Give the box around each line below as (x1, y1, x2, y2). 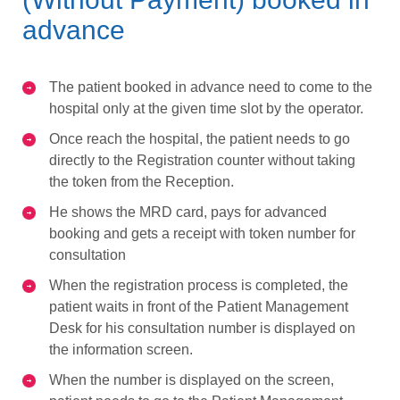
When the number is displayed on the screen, (49, 371, 334, 387)
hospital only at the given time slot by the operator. (49, 100, 363, 116)
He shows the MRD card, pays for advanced (49, 204, 327, 220)
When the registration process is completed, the (49, 277, 348, 293)
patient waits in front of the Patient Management (49, 298, 348, 314)
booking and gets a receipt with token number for (49, 225, 355, 241)
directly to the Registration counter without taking (49, 152, 355, 168)
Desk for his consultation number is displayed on (49, 320, 355, 336)
